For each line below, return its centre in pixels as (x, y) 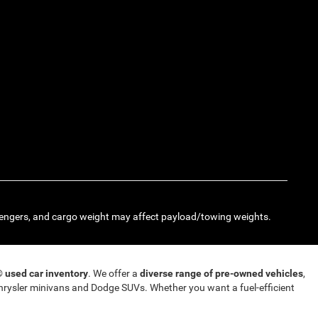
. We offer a (114, 274)
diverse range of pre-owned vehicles (221, 274)
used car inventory (46, 274)
